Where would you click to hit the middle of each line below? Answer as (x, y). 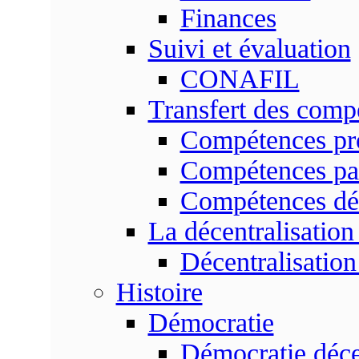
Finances (228, 18)
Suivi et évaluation (249, 48)
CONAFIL (240, 79)
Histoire (159, 292)
